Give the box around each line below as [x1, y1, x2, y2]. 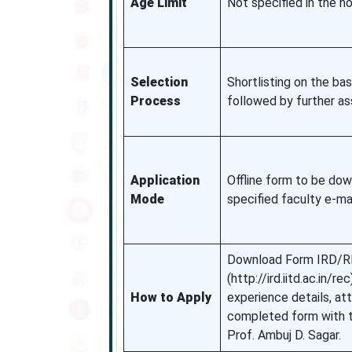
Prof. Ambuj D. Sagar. [226, 328, 341, 343]
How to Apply [130, 290, 211, 305]
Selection [130, 75, 188, 90]
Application [130, 173, 200, 188]
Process [130, 93, 181, 108]
